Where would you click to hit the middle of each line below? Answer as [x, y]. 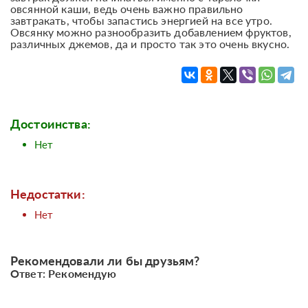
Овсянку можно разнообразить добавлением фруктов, [151, 32]
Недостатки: [48, 194]
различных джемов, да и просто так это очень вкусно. [150, 43]
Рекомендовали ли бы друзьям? [105, 260]
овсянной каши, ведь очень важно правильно [127, 8]
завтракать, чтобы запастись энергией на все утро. [141, 20]
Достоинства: [51, 123]
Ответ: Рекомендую [63, 273]
